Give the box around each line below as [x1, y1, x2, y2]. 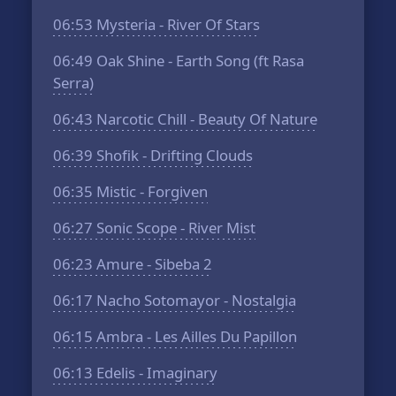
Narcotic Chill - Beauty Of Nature [93, 109, 318, 129]
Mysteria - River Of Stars [93, 14, 261, 34]
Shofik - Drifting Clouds [93, 145, 254, 165]
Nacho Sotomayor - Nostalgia [93, 290, 297, 310]
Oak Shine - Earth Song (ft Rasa [93, 50, 305, 71]
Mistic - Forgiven [93, 181, 209, 202]
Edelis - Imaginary [93, 362, 218, 383]
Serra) [53, 72, 95, 93]
